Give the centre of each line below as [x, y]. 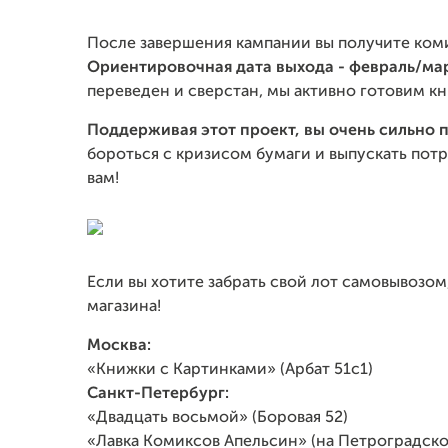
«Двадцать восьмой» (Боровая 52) [217, 418]
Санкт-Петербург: [158, 394]
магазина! [124, 307]
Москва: [119, 346]
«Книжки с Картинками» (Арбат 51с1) [230, 370]
